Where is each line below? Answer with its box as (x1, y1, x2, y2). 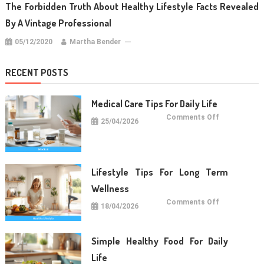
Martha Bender (70, 37, 121, 46)
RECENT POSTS (5, 66, 68, 78)
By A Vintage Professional (5, 16, 112, 29)
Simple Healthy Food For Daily (91, 235, 229, 247)
